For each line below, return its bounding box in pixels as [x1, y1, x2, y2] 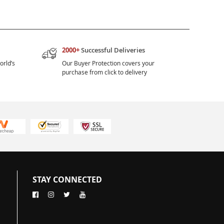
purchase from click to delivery [62, 68, 147, 76]
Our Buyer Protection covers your [62, 59, 155, 67]
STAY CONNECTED [32, 174, 102, 185]
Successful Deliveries [79, 45, 145, 54]
